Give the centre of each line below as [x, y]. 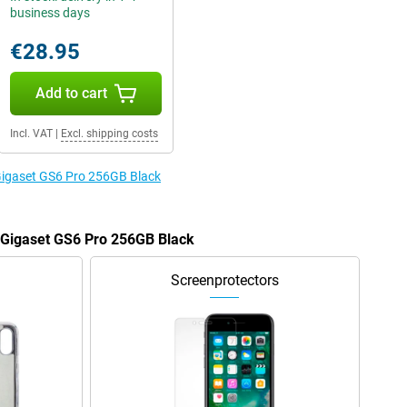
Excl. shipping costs [109, 134]
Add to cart [71, 93]
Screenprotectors [224, 280]
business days [50, 13]
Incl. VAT [31, 134]
